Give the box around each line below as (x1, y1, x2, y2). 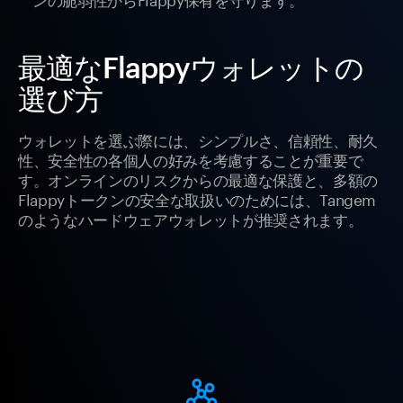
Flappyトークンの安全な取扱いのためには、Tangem (18, 186, 377, 210)
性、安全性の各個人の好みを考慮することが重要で (18, 147, 363, 171)
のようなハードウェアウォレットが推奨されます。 (18, 206, 363, 230)
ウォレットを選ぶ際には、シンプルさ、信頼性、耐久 (18, 127, 378, 151)
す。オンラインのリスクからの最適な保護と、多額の (18, 166, 378, 191)
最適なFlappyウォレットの (18, 50, 363, 85)
